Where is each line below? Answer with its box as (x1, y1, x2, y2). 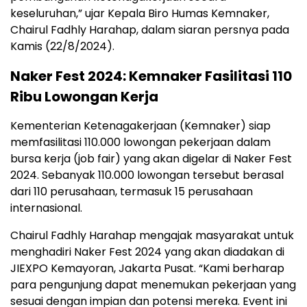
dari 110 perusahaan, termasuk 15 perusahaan (10, 184, 253, 199)
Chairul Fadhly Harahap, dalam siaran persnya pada (10, 22, 289, 38)
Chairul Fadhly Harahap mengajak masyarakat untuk (10, 228, 294, 243)
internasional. (10, 200, 82, 216)
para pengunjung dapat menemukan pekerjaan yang (10, 277, 296, 293)
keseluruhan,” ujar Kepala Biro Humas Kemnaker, (10, 5, 269, 21)
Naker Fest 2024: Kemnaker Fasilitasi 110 (10, 66, 292, 86)
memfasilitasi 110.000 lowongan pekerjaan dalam (10, 134, 271, 150)
